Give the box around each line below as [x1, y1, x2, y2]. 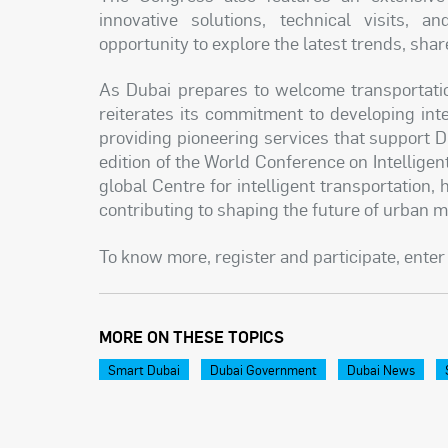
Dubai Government [210, 360, 318, 378]
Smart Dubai [108, 360, 181, 378]
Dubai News [347, 360, 416, 378]
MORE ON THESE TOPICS [99, 325, 285, 347]
